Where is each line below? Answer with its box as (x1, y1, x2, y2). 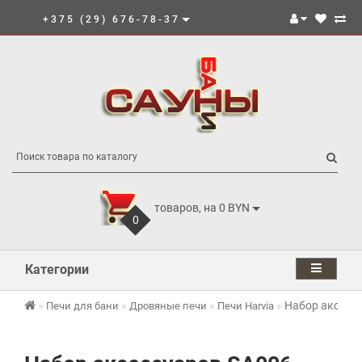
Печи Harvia (217, 300, 274, 312)
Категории (25, 262, 89, 277)
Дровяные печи (129, 300, 207, 312)
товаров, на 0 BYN (154, 200, 250, 214)
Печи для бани (46, 300, 119, 312)
